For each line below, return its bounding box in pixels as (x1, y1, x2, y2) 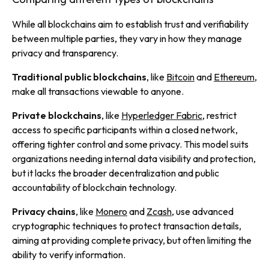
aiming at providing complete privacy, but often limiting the (12, 234, 252, 246)
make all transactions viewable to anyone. (12, 85, 184, 97)
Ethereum (214, 71, 255, 83)
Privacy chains (12, 205, 76, 217)
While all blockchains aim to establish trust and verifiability (12, 18, 249, 30)
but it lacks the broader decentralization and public (12, 167, 219, 179)
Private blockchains (12, 109, 101, 121)
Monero (95, 205, 127, 217)
